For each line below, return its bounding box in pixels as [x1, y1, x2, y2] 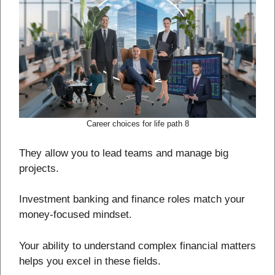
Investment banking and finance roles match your [19, 193, 245, 206]
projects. [19, 162, 59, 174]
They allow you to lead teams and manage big [19, 147, 228, 159]
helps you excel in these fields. [19, 255, 161, 267]
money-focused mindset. [19, 209, 132, 221]
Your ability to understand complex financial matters [19, 239, 256, 252]
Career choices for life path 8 [86, 119, 189, 129]
